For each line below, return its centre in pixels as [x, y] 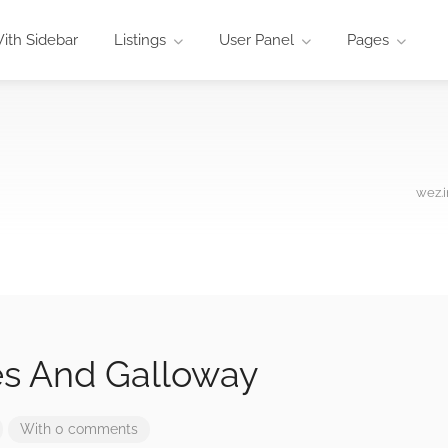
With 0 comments [79, 429]
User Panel [256, 40]
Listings [139, 40]
